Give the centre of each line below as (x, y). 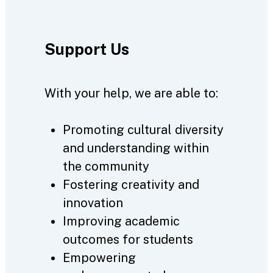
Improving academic (121, 222)
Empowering (99, 258)
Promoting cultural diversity (143, 130)
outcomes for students (128, 240)
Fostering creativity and (131, 185)
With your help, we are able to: (131, 94)
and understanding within (136, 148)
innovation (93, 203)
